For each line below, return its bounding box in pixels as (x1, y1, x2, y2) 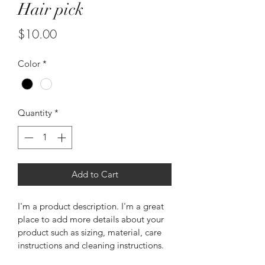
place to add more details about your (18, 213, 166, 225)
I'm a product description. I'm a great (18, 200, 166, 212)
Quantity (18, 107, 52, 119)
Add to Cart (71, 168, 118, 180)
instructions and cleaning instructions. (18, 239, 164, 251)
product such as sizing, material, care (18, 226, 164, 238)
